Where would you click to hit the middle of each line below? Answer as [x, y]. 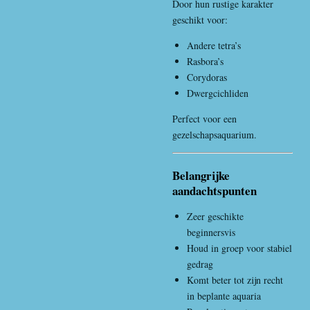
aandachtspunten [215, 190]
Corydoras [207, 77]
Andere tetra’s [214, 45]
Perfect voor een [204, 118]
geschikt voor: [200, 19]
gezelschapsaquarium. [215, 134]
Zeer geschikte [215, 216]
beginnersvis [211, 232]
